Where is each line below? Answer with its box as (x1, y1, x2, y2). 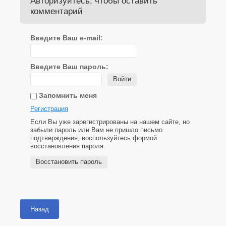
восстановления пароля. (30, 142, 105, 150)
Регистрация (30, 105, 68, 113)
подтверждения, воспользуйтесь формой (30, 134, 157, 142)
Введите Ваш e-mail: (30, 34, 103, 42)
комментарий (30, 7, 83, 17)
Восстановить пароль (36, 158, 102, 166)
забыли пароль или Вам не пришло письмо (30, 126, 162, 134)
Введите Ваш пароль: (30, 63, 108, 71)
